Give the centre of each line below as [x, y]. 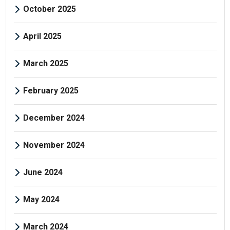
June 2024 [43, 172]
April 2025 [42, 36]
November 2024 [54, 145]
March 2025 [45, 63]
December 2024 [54, 118]
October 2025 [49, 9]
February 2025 [51, 90]
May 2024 [41, 199]
